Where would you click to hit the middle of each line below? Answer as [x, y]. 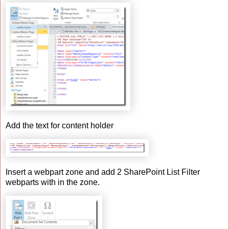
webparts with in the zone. [53, 182]
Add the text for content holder [60, 126]
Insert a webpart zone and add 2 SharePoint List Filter [103, 172]
